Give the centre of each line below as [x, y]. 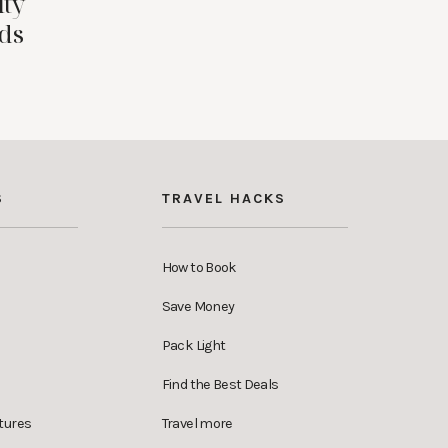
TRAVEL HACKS [223, 198]
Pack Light [193, 345]
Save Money [198, 306]
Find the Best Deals [220, 384]
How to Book [199, 267]
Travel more [197, 423]
